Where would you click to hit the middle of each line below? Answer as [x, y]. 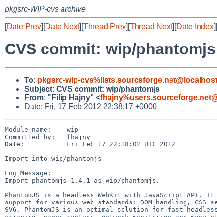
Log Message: [28, 173]
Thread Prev [105, 26]
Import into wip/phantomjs [53, 158]
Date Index [195, 26]
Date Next [62, 26]
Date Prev [24, 26]
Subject [38, 89]
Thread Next [151, 26]
